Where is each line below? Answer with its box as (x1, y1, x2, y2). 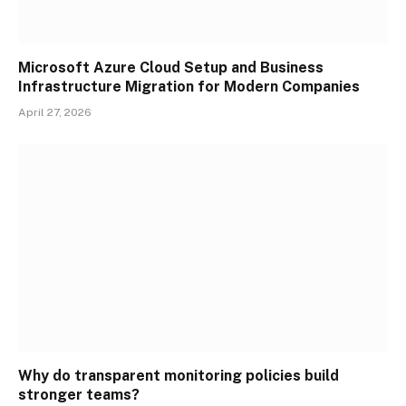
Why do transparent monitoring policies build (18, 367, 339, 385)
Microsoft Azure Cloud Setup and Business (18, 58, 324, 76)
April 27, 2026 (18, 105, 92, 119)
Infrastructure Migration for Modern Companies (18, 77, 360, 95)
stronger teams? (18, 386, 140, 404)
